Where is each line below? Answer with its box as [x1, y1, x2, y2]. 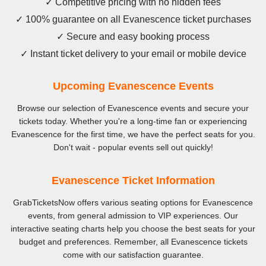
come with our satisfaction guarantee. [62, 250, 204, 260]
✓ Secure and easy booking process [56, 31, 210, 42]
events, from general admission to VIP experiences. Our [28, 211, 238, 221]
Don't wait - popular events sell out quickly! [53, 142, 213, 153]
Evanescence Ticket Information [51, 175, 215, 187]
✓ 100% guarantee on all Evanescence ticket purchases [15, 14, 251, 25]
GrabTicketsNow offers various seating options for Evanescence [13, 198, 253, 208]
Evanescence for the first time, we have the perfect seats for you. [11, 129, 255, 140]
